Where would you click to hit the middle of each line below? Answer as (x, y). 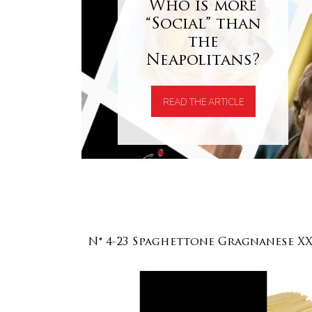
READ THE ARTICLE (203, 102)
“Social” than (203, 24)
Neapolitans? (203, 61)
